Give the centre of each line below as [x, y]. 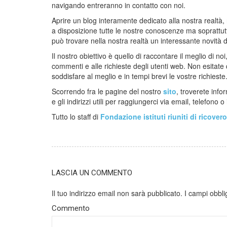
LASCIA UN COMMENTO [92, 173]
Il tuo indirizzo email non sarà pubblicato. [117, 193]
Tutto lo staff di [76, 117]
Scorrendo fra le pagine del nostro [107, 91]
